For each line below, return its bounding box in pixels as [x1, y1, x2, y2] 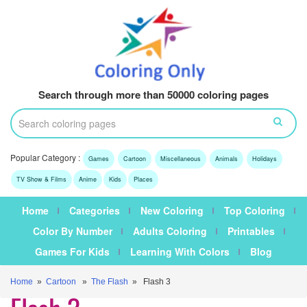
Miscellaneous [160, 154, 201, 164]
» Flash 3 [128, 277, 171, 287]
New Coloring [140, 204, 204, 218]
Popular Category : [10, 151, 82, 164]
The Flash [91, 277, 128, 287]
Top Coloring [224, 204, 285, 218]
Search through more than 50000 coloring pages [38, 87, 269, 103]
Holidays [252, 154, 277, 164]
